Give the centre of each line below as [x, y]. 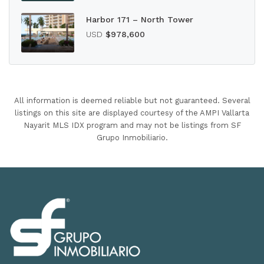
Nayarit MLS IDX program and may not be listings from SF [132, 125]
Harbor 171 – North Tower [140, 19]
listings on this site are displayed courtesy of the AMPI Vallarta [132, 113]
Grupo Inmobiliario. [132, 138]
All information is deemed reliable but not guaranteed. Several [132, 100]
